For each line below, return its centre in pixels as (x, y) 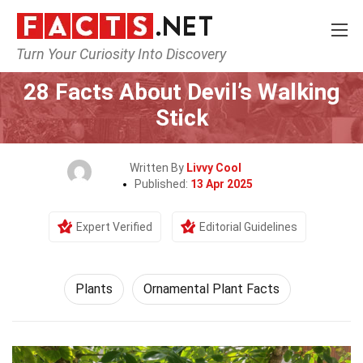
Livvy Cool (214, 168)
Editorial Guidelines (248, 227)
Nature (180, 62)
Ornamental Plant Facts (211, 289)
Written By (158, 168)
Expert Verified (114, 227)
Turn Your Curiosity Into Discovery (121, 54)
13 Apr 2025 (222, 184)
